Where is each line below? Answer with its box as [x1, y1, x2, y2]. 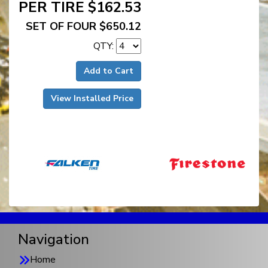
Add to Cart [84, 65, 133, 77]
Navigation [18, 229, 89, 249]
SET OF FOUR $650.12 [26, 19, 141, 33]
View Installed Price [51, 92, 133, 104]
